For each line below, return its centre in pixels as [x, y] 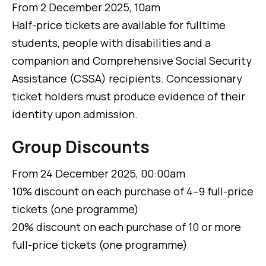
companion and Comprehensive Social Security [132, 61]
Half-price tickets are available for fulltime [119, 25]
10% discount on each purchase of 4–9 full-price [133, 191]
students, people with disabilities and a [111, 43]
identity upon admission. [75, 114]
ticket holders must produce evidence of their [129, 96]
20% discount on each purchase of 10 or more [126, 227]
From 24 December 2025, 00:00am [99, 174]
